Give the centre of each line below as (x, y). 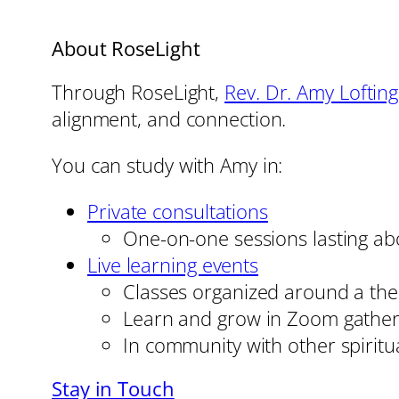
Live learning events (173, 264)
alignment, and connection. (169, 118)
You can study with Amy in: (167, 164)
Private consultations (178, 211)
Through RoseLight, (138, 91)
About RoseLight (126, 48)
